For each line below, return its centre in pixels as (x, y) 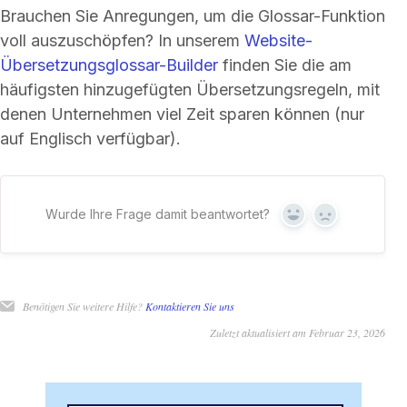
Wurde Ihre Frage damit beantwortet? (158, 213)
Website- (278, 40)
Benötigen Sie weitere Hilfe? (84, 306)
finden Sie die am (285, 65)
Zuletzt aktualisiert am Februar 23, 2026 (298, 332)
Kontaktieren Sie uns (190, 306)
